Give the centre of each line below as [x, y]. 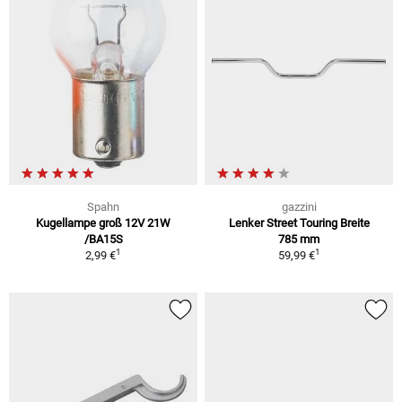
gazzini [299, 206]
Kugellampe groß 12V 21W [103, 223]
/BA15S [103, 239]
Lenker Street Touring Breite [299, 223]
